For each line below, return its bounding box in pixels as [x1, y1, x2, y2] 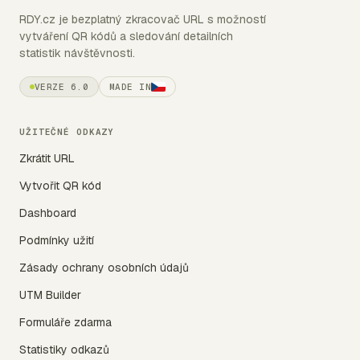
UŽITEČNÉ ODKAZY [19, 126, 115, 138]
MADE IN [108, 80, 152, 92]
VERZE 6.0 [35, 80, 88, 92]
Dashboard [19, 206, 76, 221]
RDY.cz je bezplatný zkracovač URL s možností [19, 12, 266, 27]
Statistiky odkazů [19, 342, 109, 358]
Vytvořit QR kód [19, 178, 101, 194]
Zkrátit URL [19, 151, 75, 166]
